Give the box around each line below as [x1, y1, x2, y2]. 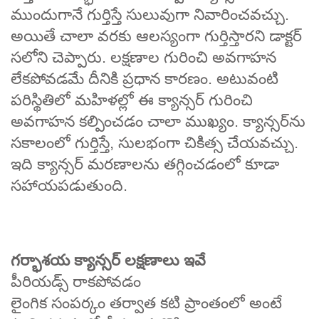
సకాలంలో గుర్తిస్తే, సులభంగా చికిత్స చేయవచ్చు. [11, 133, 298, 152]
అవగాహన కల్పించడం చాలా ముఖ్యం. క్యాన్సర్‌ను [11, 112, 305, 130]
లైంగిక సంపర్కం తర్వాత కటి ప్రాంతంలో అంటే [11, 293, 282, 312]
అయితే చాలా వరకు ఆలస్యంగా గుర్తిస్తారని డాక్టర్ [11, 26, 302, 45]
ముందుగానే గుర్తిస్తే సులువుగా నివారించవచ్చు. [11, 5, 289, 23]
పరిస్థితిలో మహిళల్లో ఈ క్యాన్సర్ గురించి [11, 90, 253, 109]
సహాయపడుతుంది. [11, 176, 127, 194]
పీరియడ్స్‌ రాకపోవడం [11, 272, 141, 291]
